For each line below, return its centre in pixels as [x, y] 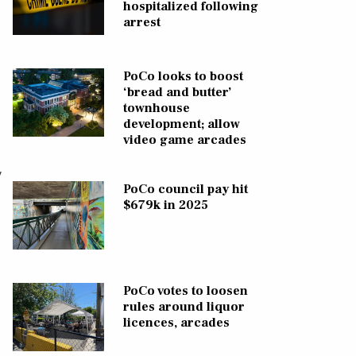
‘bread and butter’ [177, 93]
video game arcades [184, 140]
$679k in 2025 [165, 205]
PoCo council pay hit [185, 190]
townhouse [156, 108]
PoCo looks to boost [183, 77]
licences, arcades [176, 323]
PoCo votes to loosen [185, 291]
